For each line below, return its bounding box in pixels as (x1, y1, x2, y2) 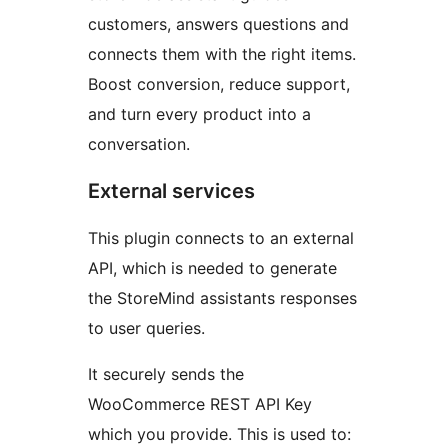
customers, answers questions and (88, 14, 349, 35)
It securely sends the (88, 364, 244, 385)
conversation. (88, 134, 190, 155)
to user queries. (88, 318, 205, 339)
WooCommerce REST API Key (88, 394, 312, 415)
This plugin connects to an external (88, 228, 354, 249)
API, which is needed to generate (88, 258, 337, 279)
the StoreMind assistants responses (88, 288, 357, 309)
